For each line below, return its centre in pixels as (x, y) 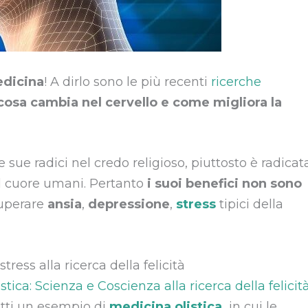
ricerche (236, 81)
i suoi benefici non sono (224, 184)
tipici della (250, 205)
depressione (129, 205)
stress (196, 205)
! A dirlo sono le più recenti (128, 81)
